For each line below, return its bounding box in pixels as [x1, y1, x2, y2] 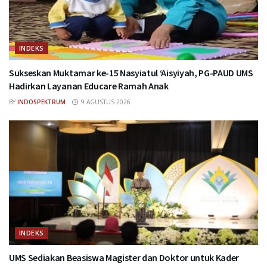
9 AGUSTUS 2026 [79, 97, 131, 106]
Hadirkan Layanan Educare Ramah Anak [9, 79, 169, 92]
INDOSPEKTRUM [17, 97, 66, 106]
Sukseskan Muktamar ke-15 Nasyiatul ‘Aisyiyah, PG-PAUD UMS [9, 66, 253, 79]
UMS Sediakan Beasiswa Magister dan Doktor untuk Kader [9, 251, 240, 263]
